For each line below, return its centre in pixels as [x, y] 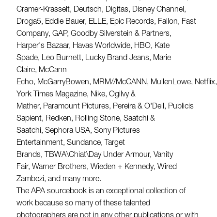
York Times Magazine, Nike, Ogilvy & [76, 95]
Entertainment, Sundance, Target [70, 143]
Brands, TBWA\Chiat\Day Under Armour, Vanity [94, 155]
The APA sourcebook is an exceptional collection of [101, 192]
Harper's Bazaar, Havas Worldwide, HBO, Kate [93, 46]
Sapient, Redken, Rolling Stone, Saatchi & [85, 119]
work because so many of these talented [83, 204]
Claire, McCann [41, 70]
